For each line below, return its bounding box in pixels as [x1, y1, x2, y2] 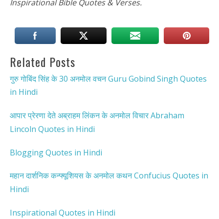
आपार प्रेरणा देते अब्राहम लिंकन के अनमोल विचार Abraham [10, 109, 184, 121]
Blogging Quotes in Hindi [10, 147, 102, 158]
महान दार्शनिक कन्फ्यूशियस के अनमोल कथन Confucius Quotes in [10, 170, 208, 181]
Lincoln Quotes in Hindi [10, 123, 95, 134]
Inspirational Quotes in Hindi [10, 207, 115, 218]
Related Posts [10, 52, 75, 70]
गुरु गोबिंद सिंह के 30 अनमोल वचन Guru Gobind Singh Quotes [10, 73, 207, 84]
